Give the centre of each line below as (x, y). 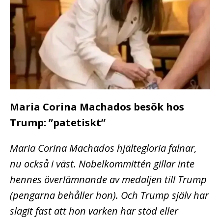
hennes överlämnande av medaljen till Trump (108, 179)
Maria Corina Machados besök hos (97, 107)
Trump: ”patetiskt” (58, 122)
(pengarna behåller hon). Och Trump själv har (109, 195)
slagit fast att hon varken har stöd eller (94, 211)
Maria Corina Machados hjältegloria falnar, (103, 148)
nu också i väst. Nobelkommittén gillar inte (102, 164)
